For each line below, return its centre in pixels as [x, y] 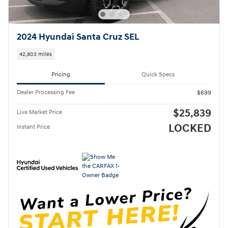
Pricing [61, 75]
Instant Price [33, 127]
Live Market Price [39, 112]
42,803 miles [36, 54]
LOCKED [190, 129]
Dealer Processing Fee [46, 93]
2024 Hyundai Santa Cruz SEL [78, 37]
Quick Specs [158, 75]
